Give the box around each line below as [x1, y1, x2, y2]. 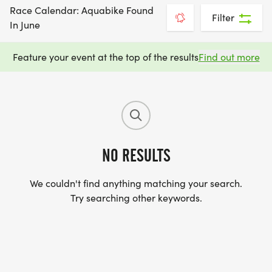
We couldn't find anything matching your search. [30, 177, 242, 189]
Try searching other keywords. [70, 191, 202, 204]
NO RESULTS [101, 145, 171, 166]
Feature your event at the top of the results [12, 50, 199, 63]
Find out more [198, 50, 260, 63]
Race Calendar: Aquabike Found [10, 4, 154, 16]
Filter [212, 11, 234, 24]
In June [10, 18, 40, 31]
